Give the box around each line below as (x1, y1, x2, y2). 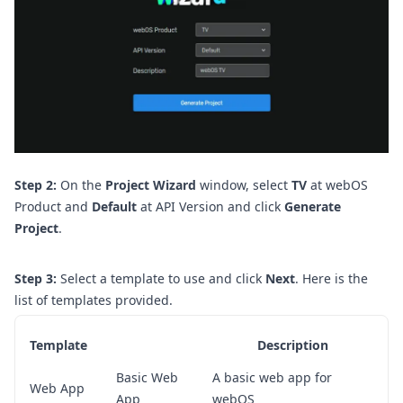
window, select (196, 176, 291, 194)
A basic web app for (212, 368, 332, 386)
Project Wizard (105, 176, 196, 194)
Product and (14, 198, 92, 216)
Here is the (302, 270, 368, 288)
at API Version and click (137, 198, 284, 216)
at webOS (307, 176, 368, 194)
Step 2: (14, 176, 60, 194)
